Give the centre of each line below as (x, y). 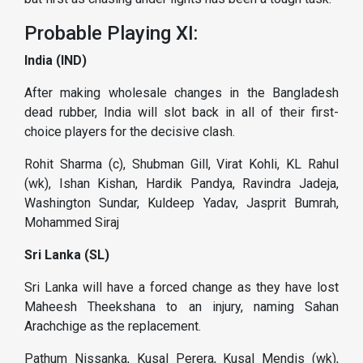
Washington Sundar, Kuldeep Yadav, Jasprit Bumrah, (181, 203)
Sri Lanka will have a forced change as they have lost (181, 288)
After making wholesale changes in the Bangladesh (181, 93)
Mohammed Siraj (72, 223)
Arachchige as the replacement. (113, 327)
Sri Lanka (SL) (67, 255)
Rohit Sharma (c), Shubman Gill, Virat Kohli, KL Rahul (181, 164)
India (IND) (56, 61)
